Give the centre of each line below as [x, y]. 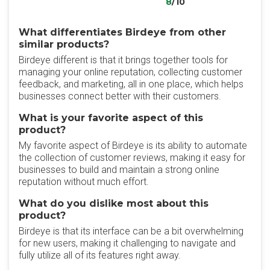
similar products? [64, 44]
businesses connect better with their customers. [120, 96]
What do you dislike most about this [114, 203]
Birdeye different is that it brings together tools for [123, 60]
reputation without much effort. [84, 182]
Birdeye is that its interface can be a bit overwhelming [131, 231]
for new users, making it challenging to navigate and [127, 243]
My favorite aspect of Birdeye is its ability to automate [133, 146]
